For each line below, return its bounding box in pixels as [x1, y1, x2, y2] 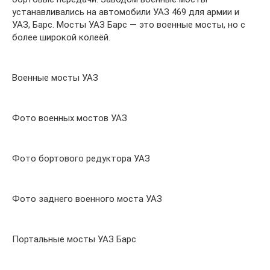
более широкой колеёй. [12, 31, 110, 43]
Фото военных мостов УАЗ [12, 112, 127, 124]
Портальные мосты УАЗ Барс [12, 233, 136, 245]
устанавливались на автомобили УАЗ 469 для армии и [12, 6, 239, 17]
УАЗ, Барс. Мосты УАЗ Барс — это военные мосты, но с [12, 19, 245, 30]
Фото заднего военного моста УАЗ [12, 193, 162, 204]
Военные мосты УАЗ [12, 72, 98, 83]
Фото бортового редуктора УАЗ [12, 152, 150, 164]
